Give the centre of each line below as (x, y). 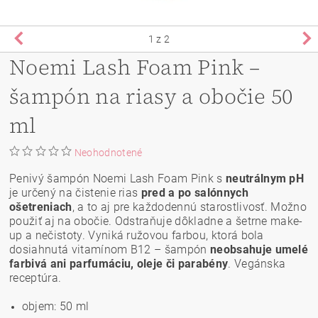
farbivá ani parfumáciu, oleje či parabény (119, 263)
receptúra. (35, 278)
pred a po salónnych (194, 192)
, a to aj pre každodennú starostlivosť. (170, 207)
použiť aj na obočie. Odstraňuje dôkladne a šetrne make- (156, 221)
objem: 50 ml (55, 306)
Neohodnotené (108, 152)
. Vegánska (257, 263)
